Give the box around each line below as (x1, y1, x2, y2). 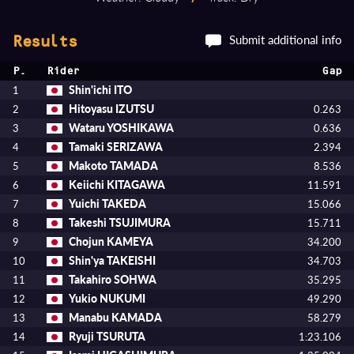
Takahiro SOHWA (69, 272, 156, 287)
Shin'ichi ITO (69, 82, 132, 97)
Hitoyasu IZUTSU (69, 101, 154, 116)
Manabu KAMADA (69, 310, 162, 325)
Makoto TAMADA (69, 158, 158, 173)
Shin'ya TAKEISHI (69, 253, 156, 268)
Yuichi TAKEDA (69, 196, 146, 211)
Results (12, 32, 77, 50)
